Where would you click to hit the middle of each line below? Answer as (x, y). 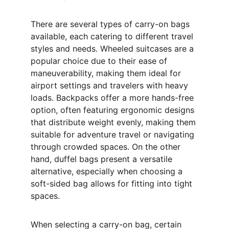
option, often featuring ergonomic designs (114, 110)
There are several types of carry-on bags (111, 24)
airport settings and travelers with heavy (111, 85)
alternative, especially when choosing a (108, 171)
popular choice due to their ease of (100, 61)
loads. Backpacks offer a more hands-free (113, 98)
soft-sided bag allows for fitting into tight (113, 184)
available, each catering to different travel (113, 36)
